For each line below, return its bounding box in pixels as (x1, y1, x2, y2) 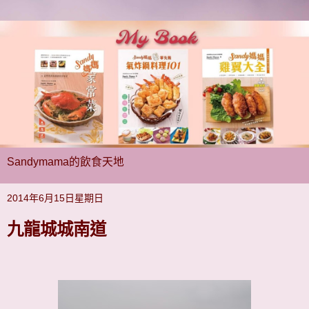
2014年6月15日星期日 (7, 192, 103, 203)
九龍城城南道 (7, 219, 106, 239)
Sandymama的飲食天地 (7, 155, 124, 168)
